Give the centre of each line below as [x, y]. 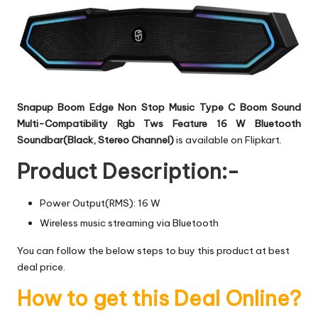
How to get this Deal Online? [159, 298]
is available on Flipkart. [228, 139]
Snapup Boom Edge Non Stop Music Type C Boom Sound [159, 107]
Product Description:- [128, 171]
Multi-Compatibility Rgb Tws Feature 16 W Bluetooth [159, 123]
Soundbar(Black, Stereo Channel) [95, 139]
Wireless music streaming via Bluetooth [129, 223]
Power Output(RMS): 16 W [100, 203]
